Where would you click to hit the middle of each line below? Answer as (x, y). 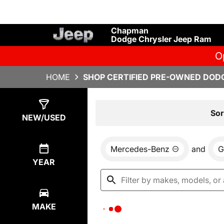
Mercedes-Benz (140, 149)
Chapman (130, 30)
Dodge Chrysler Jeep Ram (161, 39)
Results (121, 112)
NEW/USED (44, 117)
